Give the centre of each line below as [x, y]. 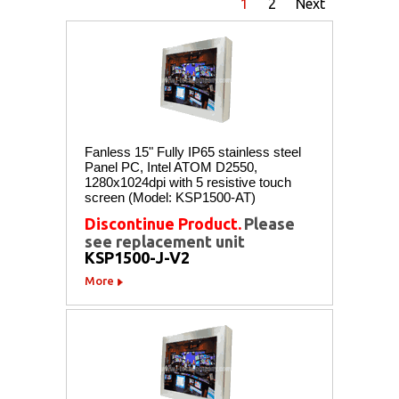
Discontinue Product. [163, 223]
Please [269, 223]
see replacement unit [165, 241]
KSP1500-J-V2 [137, 257]
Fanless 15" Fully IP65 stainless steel [193, 151]
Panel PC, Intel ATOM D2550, [171, 167]
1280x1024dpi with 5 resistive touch [188, 182]
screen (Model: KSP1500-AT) [170, 197]
